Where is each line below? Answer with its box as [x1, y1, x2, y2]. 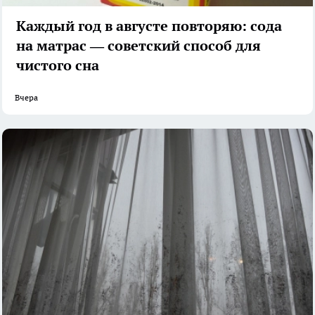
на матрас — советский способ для [16, 37, 261, 56]
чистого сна [16, 56, 99, 75]
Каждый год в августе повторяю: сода [16, 17, 282, 36]
